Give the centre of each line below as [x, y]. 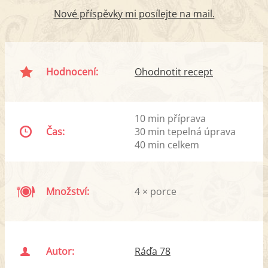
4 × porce [156, 191]
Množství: [68, 191]
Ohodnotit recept [174, 71]
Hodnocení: [72, 71]
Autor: [60, 251]
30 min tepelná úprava [185, 131]
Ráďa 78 [153, 251]
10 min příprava [170, 118]
